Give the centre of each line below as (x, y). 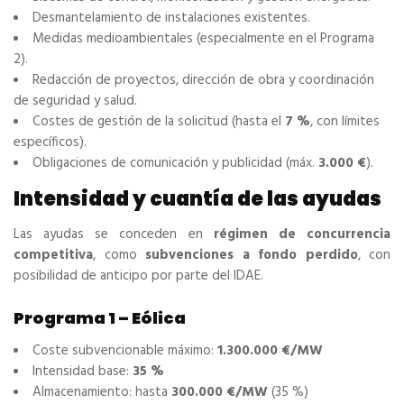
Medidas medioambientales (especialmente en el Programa (203, 39)
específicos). (50, 143)
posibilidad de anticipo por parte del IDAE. (138, 276)
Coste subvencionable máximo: (125, 351)
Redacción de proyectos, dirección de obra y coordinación (203, 81)
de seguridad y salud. (75, 101)
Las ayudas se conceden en (114, 235)
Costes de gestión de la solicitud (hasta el (159, 122)
